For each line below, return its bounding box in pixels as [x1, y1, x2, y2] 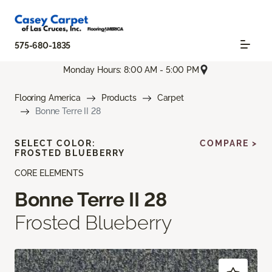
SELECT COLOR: [15, 138, 95, 149]
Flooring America [15, 93, 81, 103]
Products [101, 93, 137, 103]
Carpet [157, 93, 184, 103]
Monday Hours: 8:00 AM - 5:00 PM [63, 64, 199, 75]
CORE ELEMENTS [15, 168, 84, 178]
